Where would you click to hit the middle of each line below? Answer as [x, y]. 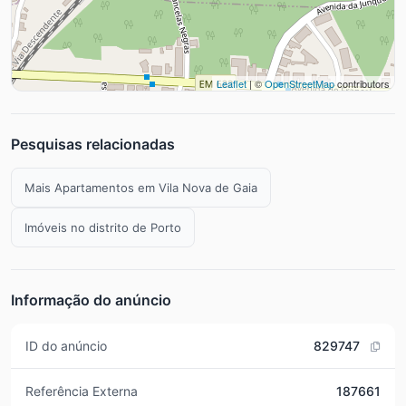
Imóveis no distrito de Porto [103, 227]
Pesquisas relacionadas [93, 144]
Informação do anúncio [91, 300]
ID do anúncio [66, 346]
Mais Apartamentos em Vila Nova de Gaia [141, 187]
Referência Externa [82, 391]
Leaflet [232, 83]
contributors [362, 83]
